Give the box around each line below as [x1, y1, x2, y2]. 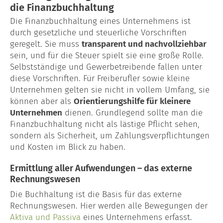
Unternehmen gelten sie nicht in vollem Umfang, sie [10, 84, 210, 95]
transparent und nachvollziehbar [82, 38, 207, 49]
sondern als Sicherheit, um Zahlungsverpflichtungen [10, 130, 210, 141]
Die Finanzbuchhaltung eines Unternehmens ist [10, 15, 191, 26]
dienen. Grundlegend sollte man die [62, 107, 203, 118]
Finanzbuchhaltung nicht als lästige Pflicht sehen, [10, 118, 200, 129]
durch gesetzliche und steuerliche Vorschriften [10, 27, 187, 38]
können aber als [10, 96, 74, 107]
